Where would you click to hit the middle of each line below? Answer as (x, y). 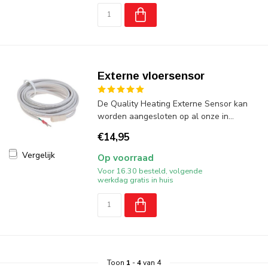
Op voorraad (125, 158)
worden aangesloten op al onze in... (165, 116)
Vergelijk (39, 155)
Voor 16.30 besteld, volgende (150, 171)
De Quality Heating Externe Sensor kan (172, 104)
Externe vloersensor (151, 76)
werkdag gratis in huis (135, 180)
